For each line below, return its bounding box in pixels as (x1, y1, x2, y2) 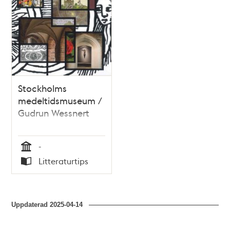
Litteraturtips (39, 155, 89, 166)
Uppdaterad (11, 200, 50, 208)
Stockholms (18, 82, 67, 94)
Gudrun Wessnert (18, 106, 90, 119)
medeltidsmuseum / (18, 94, 103, 106)
